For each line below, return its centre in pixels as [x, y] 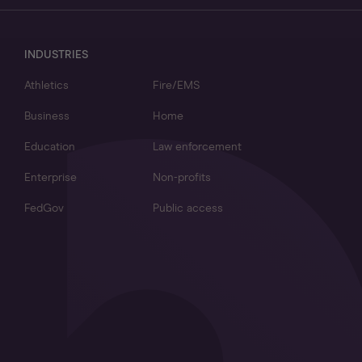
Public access [187, 208]
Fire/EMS [176, 86]
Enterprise [51, 178]
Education [50, 147]
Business [47, 116]
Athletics [46, 86]
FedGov [44, 208]
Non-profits [181, 178]
